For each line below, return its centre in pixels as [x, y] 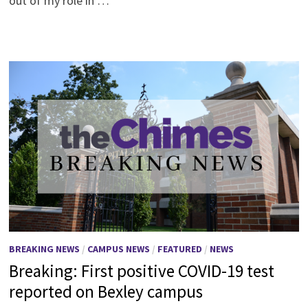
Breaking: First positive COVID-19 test [141, 271]
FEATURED [179, 249]
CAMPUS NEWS [118, 249]
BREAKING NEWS [44, 249]
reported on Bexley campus [106, 291]
